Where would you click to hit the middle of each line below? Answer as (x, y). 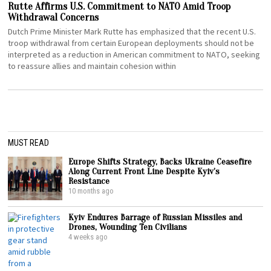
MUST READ (29, 142)
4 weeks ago (88, 237)
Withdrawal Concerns (54, 17)
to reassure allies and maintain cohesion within (92, 66)
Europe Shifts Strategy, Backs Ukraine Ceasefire (160, 161)
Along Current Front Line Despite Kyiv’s (144, 171)
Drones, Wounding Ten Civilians (128, 227)
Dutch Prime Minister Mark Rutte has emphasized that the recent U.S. (132, 32)
